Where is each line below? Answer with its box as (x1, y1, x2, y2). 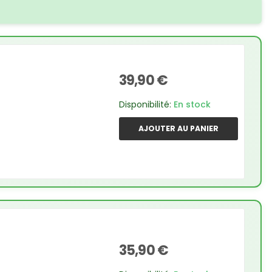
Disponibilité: (119, 98, 174, 110)
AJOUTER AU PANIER (138, 123, 219, 134)
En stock (174, 98, 211, 110)
